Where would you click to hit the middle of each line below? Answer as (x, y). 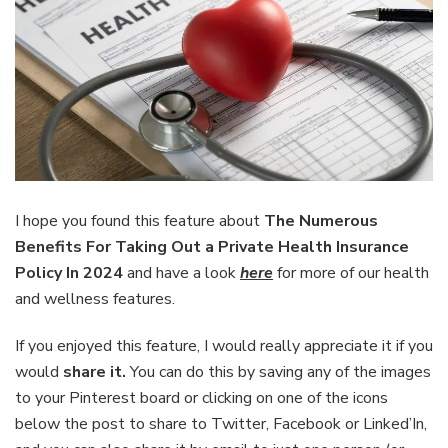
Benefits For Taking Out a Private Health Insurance (212, 246)
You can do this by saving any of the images (280, 371)
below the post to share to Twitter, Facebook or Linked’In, (221, 423)
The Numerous (321, 220)
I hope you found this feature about (139, 220)
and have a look (181, 272)
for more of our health (351, 272)
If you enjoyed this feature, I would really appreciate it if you (224, 345)
